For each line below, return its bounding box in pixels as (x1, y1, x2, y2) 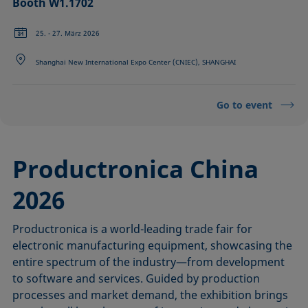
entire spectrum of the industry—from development (12, 254, 285, 270)
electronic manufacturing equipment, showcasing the (12, 238, 293, 254)
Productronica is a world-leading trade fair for (12, 221, 253, 237)
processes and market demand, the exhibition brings (12, 287, 289, 303)
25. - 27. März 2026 (36, 28, 100, 38)
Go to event (216, 98, 272, 112)
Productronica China (12, 153, 259, 186)
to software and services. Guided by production (12, 271, 261, 287)
